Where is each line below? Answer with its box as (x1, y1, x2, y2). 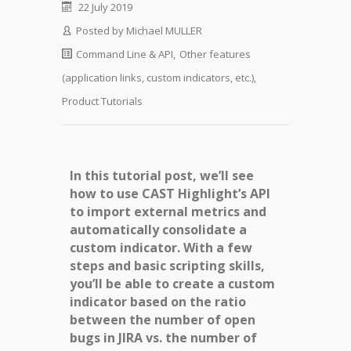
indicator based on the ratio (70, 293, 246, 311)
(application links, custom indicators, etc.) (62, 71, 254, 85)
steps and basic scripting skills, (70, 257, 265, 275)
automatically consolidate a (70, 221, 247, 239)
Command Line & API (76, 47, 173, 62)
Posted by (76, 24, 126, 38)
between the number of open (70, 311, 255, 329)
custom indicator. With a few (70, 239, 252, 257)
